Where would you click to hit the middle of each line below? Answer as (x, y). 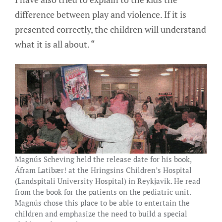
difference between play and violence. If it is (101, 15)
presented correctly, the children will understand (111, 29)
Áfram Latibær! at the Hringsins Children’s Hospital (103, 170)
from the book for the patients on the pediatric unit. (103, 192)
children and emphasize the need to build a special (101, 213)
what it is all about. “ (55, 44)
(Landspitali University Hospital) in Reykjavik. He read (108, 181)
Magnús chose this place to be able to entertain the (102, 202)
